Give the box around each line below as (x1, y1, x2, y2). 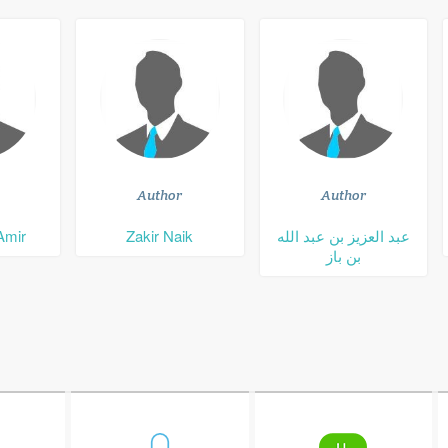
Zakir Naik (126, 225, 194, 246)
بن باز (325, 245, 361, 266)
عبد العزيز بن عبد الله (276, 225, 410, 246)
